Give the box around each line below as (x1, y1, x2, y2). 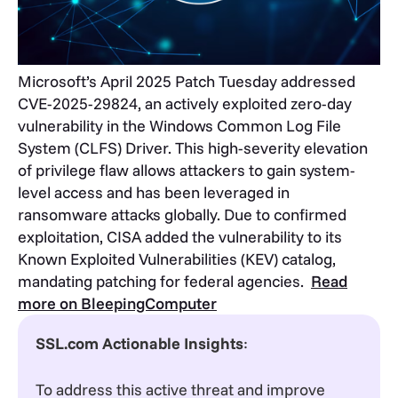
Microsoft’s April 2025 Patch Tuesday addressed (18, 70, 355, 92)
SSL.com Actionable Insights (36, 332, 243, 354)
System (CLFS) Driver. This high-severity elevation (18, 137, 368, 158)
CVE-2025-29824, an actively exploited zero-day (18, 92, 352, 114)
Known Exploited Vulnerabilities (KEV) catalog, (18, 248, 336, 269)
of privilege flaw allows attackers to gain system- (18, 159, 355, 180)
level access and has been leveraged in (18, 181, 290, 203)
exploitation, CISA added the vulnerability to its (18, 226, 342, 247)
